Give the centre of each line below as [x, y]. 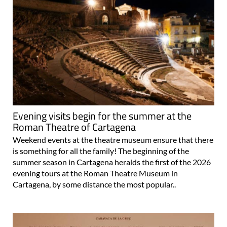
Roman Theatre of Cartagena [74, 127]
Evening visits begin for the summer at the [102, 116]
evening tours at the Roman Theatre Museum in [95, 173]
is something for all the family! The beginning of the [101, 150]
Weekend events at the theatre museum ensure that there [113, 139]
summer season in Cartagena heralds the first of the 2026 [112, 162]
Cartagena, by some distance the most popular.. [94, 184]
